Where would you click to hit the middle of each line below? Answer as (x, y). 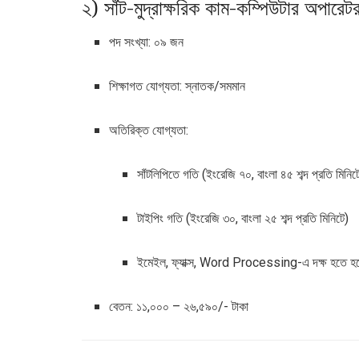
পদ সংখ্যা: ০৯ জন (147, 42)
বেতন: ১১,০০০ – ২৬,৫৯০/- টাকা (179, 307)
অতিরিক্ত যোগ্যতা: (149, 130)
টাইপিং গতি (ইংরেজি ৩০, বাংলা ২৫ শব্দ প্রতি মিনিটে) (242, 218)
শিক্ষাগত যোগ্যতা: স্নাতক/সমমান (177, 86)
